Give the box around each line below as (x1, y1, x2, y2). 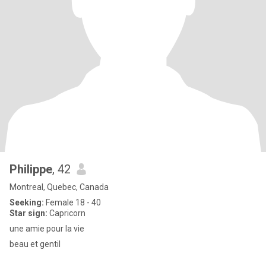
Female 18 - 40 (44, 198, 101, 207)
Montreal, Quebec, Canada (9, 182, 109, 192)
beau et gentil (9, 239, 61, 249)
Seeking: (9, 198, 44, 207)
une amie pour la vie (9, 224, 84, 233)
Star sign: (9, 208, 47, 218)
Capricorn (47, 208, 85, 218)
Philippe (9, 162, 52, 176)
